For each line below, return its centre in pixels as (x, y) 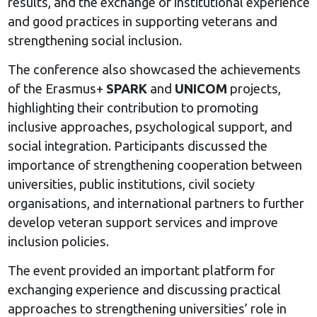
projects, (254, 89)
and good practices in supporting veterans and (142, 22)
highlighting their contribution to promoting (133, 108)
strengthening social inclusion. (94, 41)
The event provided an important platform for (141, 271)
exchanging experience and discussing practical (144, 290)
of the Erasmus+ (57, 89)
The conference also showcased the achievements (154, 70)
